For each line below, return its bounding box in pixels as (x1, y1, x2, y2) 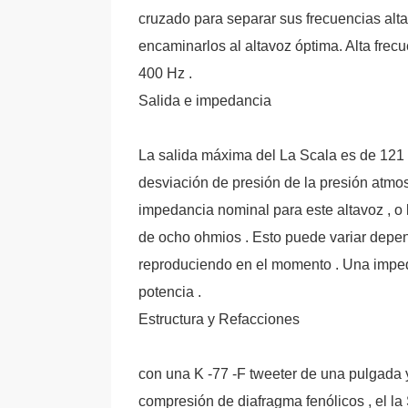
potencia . (138, 284, 201, 300)
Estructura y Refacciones (138, 311, 300, 327)
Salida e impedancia (138, 93, 271, 108)
